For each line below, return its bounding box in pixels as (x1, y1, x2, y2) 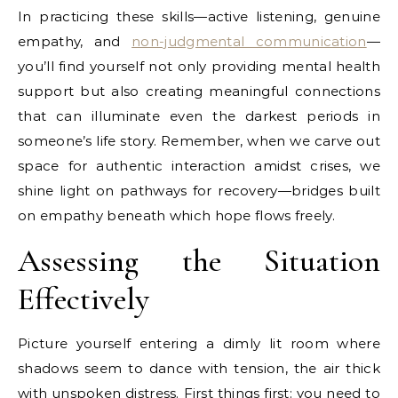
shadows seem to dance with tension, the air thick (18, 359, 380, 377)
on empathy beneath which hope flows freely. (18, 206, 335, 224)
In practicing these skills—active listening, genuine (18, 7, 380, 25)
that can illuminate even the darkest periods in (18, 107, 380, 124)
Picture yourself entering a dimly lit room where (18, 334, 380, 352)
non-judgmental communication (131, 32, 367, 50)
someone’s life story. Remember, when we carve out (18, 131, 380, 149)
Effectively (18, 279, 149, 318)
